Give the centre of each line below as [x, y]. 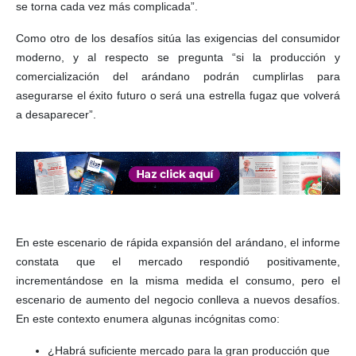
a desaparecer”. [56, 115]
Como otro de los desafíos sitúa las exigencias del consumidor [178, 39]
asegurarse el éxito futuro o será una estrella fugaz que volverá [178, 96]
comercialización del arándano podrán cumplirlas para [178, 77]
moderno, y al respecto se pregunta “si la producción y [178, 58]
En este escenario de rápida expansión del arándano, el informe [178, 242]
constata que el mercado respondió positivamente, [178, 261]
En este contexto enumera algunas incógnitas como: [148, 318]
